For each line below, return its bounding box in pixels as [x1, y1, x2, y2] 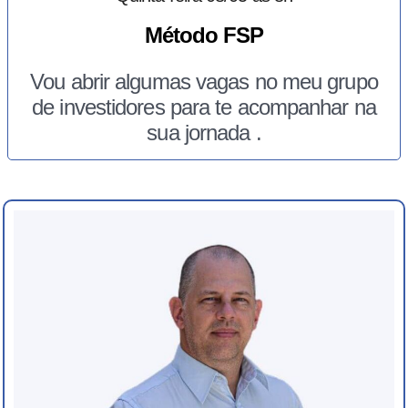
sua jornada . [147, 119, 261, 145]
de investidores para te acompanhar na [32, 94, 376, 119]
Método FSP [144, 22, 264, 47]
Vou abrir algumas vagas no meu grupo [30, 68, 378, 94]
